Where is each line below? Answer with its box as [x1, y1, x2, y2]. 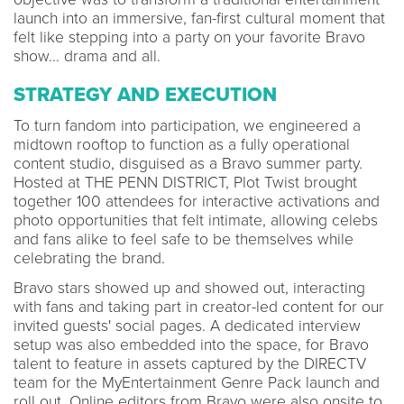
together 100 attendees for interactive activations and [14, 191, 380, 211]
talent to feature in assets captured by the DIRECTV [14, 353, 366, 373]
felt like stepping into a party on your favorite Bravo [14, 27, 365, 47]
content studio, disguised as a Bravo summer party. [14, 153, 363, 173]
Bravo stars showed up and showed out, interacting [14, 278, 365, 298]
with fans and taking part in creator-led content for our [14, 297, 384, 317]
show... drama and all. [14, 46, 161, 66]
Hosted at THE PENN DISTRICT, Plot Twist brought [14, 172, 357, 192]
